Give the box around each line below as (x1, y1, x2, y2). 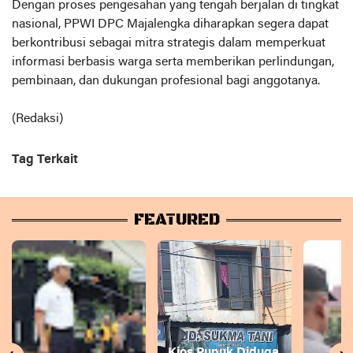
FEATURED (133, 210, 220, 230)
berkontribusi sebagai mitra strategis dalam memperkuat (12, 36, 325, 50)
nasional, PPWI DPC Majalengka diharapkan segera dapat (12, 17, 329, 31)
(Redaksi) (12, 112, 63, 125)
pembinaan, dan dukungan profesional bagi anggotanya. (12, 74, 320, 87)
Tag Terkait (12, 153, 78, 166)
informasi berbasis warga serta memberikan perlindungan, (12, 55, 334, 69)
